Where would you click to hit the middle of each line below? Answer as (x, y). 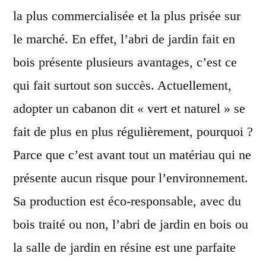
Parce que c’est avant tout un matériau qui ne (132, 154)
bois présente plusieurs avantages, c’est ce (125, 62)
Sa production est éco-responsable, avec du (127, 201)
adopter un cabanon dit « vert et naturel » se (129, 108)
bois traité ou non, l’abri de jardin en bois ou (131, 224)
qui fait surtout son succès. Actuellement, (122, 85)
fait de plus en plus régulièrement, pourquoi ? (133, 131)
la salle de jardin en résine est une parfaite (124, 247)
